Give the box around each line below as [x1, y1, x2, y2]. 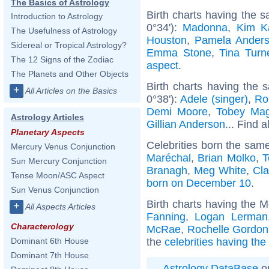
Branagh [147, 164, 187, 177]
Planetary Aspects [11, 127, 85, 137]
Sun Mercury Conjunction [11, 156, 107, 166]
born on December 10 [147, 177, 251, 189]
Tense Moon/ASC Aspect [11, 171, 104, 180]
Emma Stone [147, 46, 211, 59]
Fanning [147, 210, 186, 223]
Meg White [193, 164, 246, 177]
